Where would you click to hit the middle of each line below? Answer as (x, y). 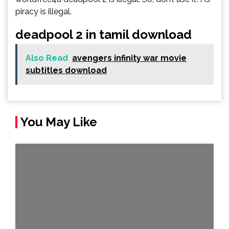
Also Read (47, 58)
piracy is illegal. (43, 12)
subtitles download (66, 70)
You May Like (59, 122)
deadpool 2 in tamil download (104, 35)
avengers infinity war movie (129, 58)
